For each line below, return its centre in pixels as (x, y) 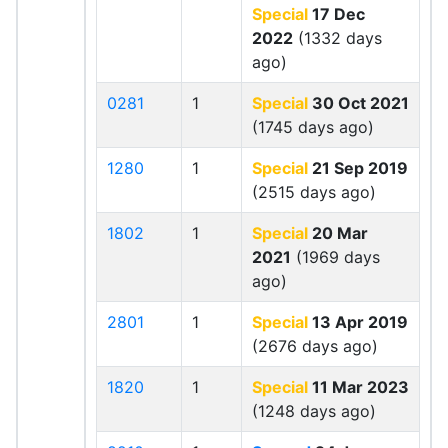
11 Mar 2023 (358, 387)
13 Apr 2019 (358, 322)
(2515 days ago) (314, 192)
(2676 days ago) (315, 346)
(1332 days (337, 38)
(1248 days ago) (314, 411)
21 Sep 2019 (358, 168)
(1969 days (335, 257)
